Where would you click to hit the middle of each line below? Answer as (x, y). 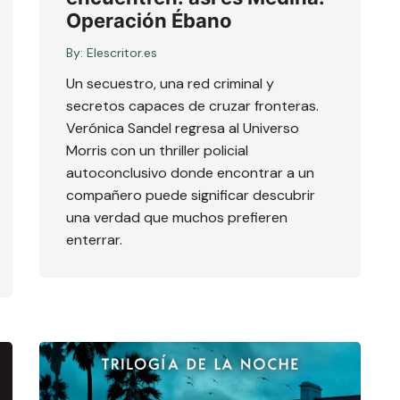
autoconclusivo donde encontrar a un (190, 173)
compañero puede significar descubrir (191, 196)
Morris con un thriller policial (157, 151)
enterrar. (94, 240)
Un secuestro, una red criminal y (170, 84)
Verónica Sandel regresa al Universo (183, 129)
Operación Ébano (149, 21)
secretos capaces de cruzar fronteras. (192, 106)
